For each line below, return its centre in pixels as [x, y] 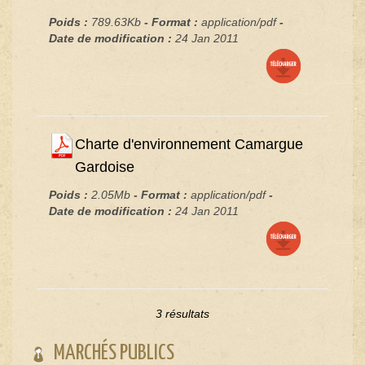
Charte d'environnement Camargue [189, 144]
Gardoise [105, 167]
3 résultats [182, 313]
